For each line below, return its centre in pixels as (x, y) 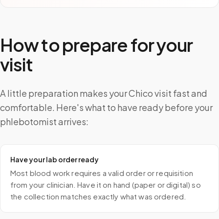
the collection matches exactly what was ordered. (99, 196)
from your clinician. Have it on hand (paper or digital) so (106, 185)
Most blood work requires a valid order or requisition (102, 173)
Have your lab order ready (55, 159)
